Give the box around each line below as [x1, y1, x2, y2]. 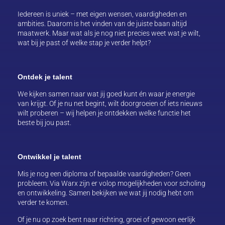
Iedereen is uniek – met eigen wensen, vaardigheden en [18, 10, 187, 18]
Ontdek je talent [18, 73, 72, 81]
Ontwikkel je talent [18, 153, 81, 161]
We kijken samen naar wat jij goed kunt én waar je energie [18, 90, 195, 98]
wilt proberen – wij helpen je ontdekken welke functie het [18, 109, 191, 117]
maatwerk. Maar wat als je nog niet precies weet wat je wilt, [18, 29, 200, 37]
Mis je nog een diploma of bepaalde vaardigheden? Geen [18, 170, 191, 178]
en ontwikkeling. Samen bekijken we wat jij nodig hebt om [18, 189, 193, 197]
